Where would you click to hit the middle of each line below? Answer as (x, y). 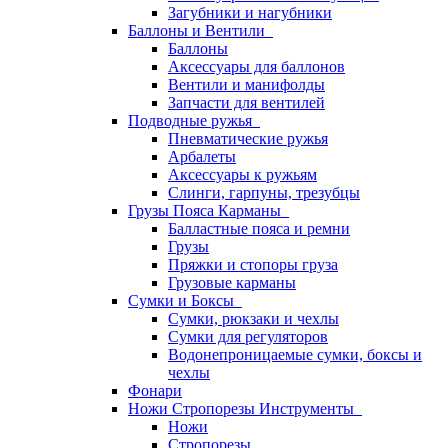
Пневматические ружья (248, 138)
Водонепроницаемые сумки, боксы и (295, 354)
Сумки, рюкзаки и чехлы (253, 318)
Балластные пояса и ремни (259, 228)
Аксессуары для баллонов (256, 66)
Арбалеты (202, 156)
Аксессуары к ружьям (242, 174)
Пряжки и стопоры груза (253, 264)
